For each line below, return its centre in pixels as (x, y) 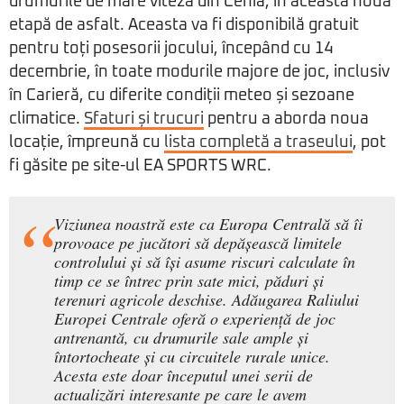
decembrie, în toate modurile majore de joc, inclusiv (199, 73)
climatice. (46, 119)
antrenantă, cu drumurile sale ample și (181, 338)
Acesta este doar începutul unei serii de (184, 376)
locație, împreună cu (87, 143)
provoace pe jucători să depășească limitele (198, 243)
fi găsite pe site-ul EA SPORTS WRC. (140, 166)
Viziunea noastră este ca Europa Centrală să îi (208, 224)
